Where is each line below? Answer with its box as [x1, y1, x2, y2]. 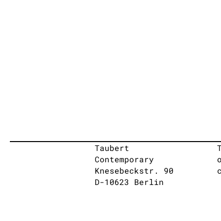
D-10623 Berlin [95, 177, 164, 187]
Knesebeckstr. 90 [95, 165, 174, 176]
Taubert [95, 143, 129, 153]
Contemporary [95, 154, 154, 164]
